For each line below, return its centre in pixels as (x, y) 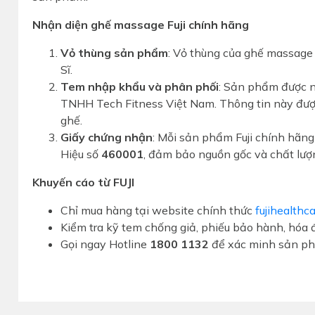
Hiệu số (81, 154)
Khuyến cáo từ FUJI (84, 182)
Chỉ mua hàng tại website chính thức (158, 210)
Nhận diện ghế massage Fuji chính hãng (141, 24)
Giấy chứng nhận (107, 137)
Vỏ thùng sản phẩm (115, 52)
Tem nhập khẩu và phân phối (140, 86)
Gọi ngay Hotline (105, 244)
